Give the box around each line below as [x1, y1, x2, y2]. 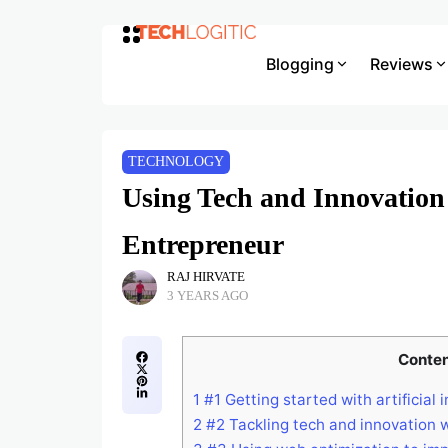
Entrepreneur [122, 229, 284, 260]
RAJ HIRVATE [167, 270, 245, 284]
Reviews [369, 53, 433, 74]
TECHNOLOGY [128, 154, 224, 169]
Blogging [265, 53, 334, 74]
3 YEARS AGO [167, 289, 249, 303]
